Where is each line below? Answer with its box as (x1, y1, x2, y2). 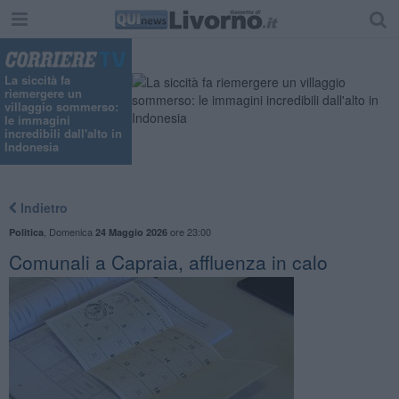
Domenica (48, 224, 95, 239)
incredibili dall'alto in (4, 125, 122, 142)
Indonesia (4, 138, 59, 156)
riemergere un (4, 85, 82, 102)
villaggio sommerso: (4, 98, 118, 116)
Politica (8, 224, 44, 239)
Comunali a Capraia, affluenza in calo (8, 248, 328, 275)
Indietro (16, 198, 68, 216)
